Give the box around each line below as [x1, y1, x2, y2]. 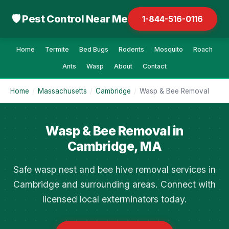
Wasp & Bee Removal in [45, 123, 184, 139]
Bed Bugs [79, 45, 108, 53]
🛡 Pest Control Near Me [11, 12, 128, 25]
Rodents [119, 45, 144, 53]
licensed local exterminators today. [42, 194, 187, 204]
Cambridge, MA [67, 139, 162, 154]
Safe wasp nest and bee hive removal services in [13, 164, 216, 175]
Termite [45, 45, 69, 53]
